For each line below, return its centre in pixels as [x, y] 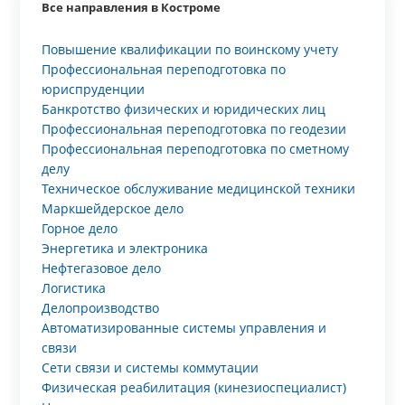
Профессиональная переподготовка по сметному [196, 149]
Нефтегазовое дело [102, 268]
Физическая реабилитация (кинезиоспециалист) [194, 387]
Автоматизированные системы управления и [184, 328]
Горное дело [80, 228]
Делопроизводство [101, 308]
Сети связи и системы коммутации [151, 367]
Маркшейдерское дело [113, 208]
